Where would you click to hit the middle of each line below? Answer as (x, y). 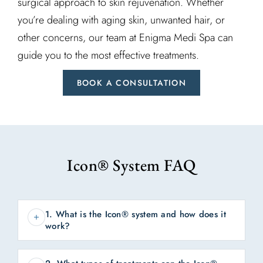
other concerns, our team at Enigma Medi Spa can (125, 38)
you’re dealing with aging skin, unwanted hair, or (121, 20)
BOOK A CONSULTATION (131, 83)
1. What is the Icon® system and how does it (136, 215)
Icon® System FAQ (131, 165)
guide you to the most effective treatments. (108, 55)
